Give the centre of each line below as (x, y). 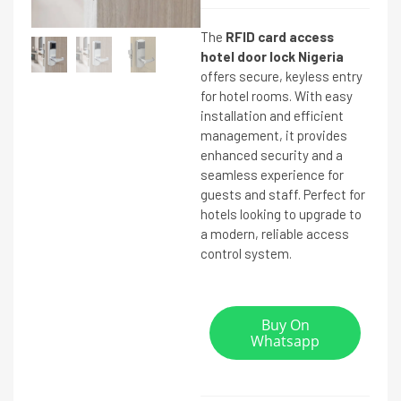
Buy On (285, 325)
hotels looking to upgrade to (281, 214)
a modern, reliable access (275, 234)
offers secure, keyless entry (282, 76)
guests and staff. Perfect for (283, 194)
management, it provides (274, 135)
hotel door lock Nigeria (272, 56)
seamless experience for (272, 175)
